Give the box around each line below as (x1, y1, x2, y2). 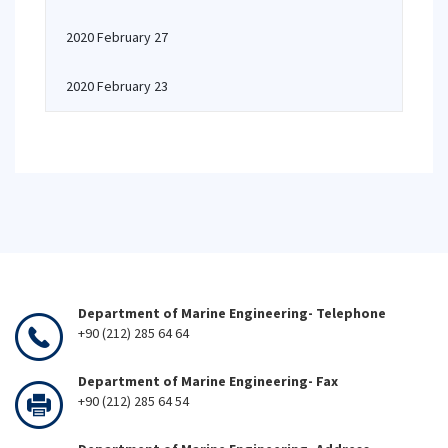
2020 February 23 (66, 77, 168, 95)
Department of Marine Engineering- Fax (78, 372, 338, 390)
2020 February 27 (66, 28, 168, 46)
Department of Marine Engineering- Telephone (78, 304, 386, 322)
